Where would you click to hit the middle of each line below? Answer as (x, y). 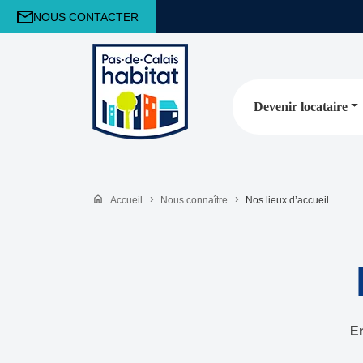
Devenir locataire (300, 106)
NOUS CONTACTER (86, 17)
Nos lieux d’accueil (287, 200)
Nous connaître (194, 200)
